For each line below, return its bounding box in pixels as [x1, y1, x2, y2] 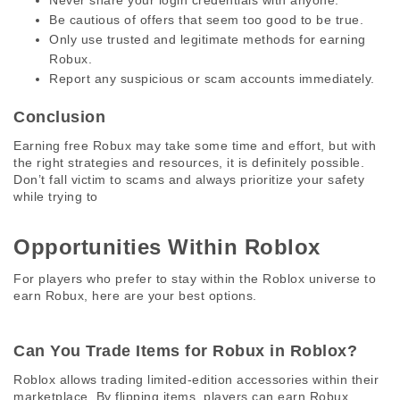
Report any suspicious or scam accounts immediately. [49, 71, 375, 86]
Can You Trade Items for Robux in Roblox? [13, 342, 362, 360]
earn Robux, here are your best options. [13, 288, 261, 303]
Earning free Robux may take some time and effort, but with [13, 138, 376, 153]
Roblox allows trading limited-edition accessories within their [13, 372, 379, 387]
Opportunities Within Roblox [13, 235, 327, 259]
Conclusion [13, 108, 105, 126]
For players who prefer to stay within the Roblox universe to [13, 271, 376, 286]
